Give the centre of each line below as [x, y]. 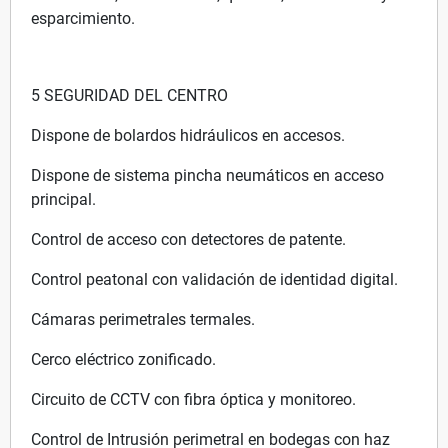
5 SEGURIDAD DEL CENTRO [129, 95]
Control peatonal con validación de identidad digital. [214, 279]
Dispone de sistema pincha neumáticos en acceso [207, 175]
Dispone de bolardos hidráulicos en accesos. [188, 135]
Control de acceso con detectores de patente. [188, 239]
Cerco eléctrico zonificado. [123, 359]
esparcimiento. [83, 18]
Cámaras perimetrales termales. [143, 319]
